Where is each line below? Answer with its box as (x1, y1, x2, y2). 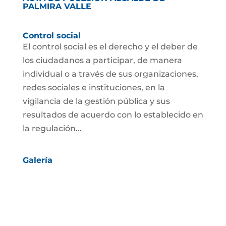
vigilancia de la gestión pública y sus (22, 96, 170, 106)
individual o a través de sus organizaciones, (22, 69, 198, 79)
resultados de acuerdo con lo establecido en (22, 110, 203, 120)
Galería (22, 155, 52, 165)
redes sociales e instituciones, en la (22, 83, 165, 93)
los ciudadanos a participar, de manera (22, 55, 182, 66)
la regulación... (22, 124, 82, 134)
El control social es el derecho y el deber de (22, 42, 198, 52)
